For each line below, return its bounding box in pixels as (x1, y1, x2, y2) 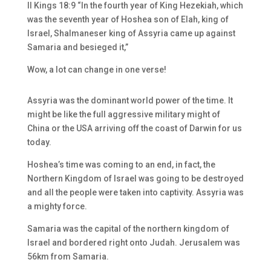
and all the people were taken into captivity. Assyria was (27, 188, 244, 197)
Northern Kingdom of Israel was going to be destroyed (27, 174, 244, 183)
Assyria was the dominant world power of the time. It (27, 96, 233, 105)
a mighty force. (27, 201, 87, 211)
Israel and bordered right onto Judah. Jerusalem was (27, 238, 240, 247)
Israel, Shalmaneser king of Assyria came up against (27, 28, 235, 38)
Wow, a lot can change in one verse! (27, 65, 166, 74)
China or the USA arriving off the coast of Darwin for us (27, 123, 242, 133)
